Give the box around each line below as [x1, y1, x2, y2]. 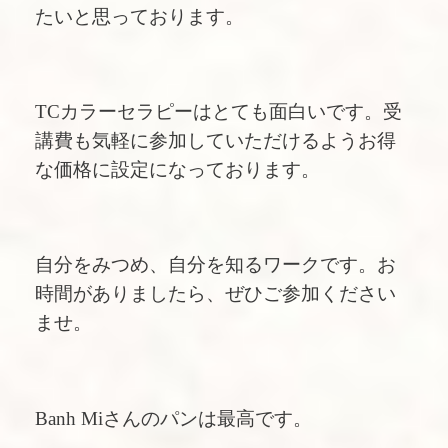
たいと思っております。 [35, 5, 244, 27]
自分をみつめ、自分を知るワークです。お [35, 254, 396, 276]
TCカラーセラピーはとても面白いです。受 [35, 100, 402, 122]
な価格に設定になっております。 [35, 158, 320, 180]
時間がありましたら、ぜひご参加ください [35, 283, 396, 305]
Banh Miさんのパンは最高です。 [35, 407, 312, 429]
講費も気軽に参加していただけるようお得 [35, 129, 396, 151]
